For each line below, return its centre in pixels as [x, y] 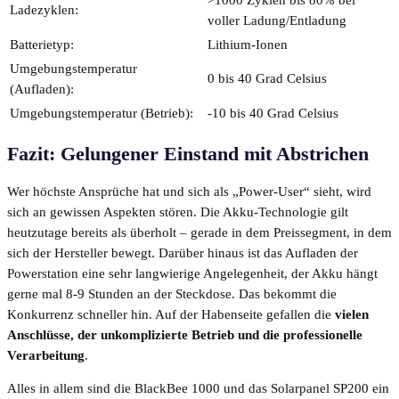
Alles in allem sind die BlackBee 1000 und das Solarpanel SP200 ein [198, 389]
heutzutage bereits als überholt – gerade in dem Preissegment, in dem [199, 232]
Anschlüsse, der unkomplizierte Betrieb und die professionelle [185, 334]
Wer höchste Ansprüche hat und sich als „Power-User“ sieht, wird [189, 191]
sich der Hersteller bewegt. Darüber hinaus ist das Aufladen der [183, 252]
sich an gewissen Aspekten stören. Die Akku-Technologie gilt [178, 212]
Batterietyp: [42, 45]
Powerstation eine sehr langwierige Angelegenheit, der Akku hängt [192, 273]
